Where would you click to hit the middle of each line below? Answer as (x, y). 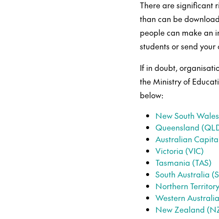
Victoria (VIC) (180, 150)
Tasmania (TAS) (184, 162)
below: (152, 95)
